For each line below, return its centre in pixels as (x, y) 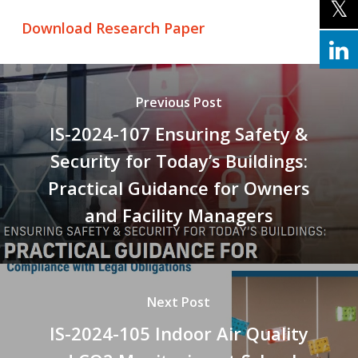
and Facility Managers (179, 215)
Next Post (179, 302)
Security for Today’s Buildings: (179, 161)
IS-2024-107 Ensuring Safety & (179, 134)
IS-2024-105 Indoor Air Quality (179, 334)
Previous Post (179, 103)
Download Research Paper (113, 28)
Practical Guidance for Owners (179, 188)
